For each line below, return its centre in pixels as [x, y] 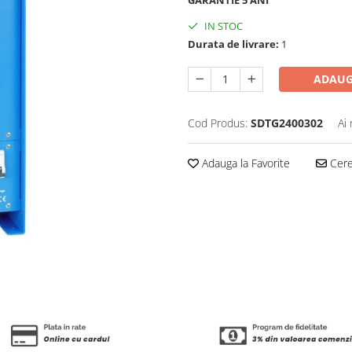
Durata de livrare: [233, 44]
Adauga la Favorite [244, 163]
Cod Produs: [218, 123]
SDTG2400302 [287, 123]
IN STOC [222, 26]
